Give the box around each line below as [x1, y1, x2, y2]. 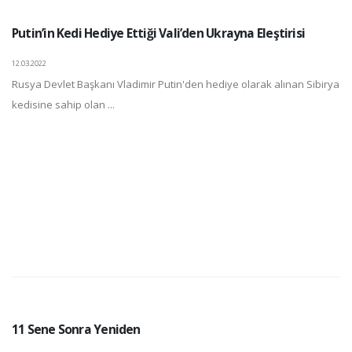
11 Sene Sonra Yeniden [12, 321, 141, 338]
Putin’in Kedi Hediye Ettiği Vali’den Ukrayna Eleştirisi [12, 24, 306, 42]
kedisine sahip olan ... [12, 97, 115, 112]
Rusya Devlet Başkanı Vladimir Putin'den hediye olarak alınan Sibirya [12, 77, 339, 91]
